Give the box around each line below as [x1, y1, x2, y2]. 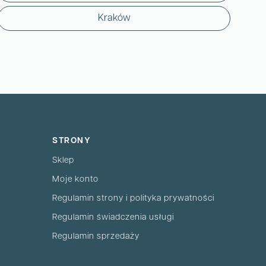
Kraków [97, 13, 131, 23]
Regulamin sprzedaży [52, 232, 140, 242]
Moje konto [52, 175, 99, 185]
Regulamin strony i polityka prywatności [52, 194, 214, 204]
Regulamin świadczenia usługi [52, 213, 174, 223]
